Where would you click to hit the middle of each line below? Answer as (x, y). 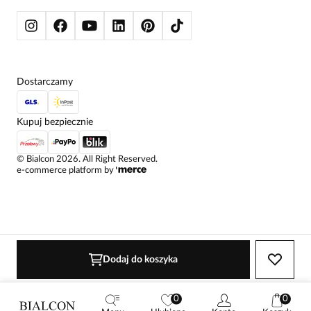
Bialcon (40, 160)
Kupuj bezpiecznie (55, 123)
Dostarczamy (45, 82)
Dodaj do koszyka (140, 260)
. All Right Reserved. (118, 160)
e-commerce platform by (65, 171)
